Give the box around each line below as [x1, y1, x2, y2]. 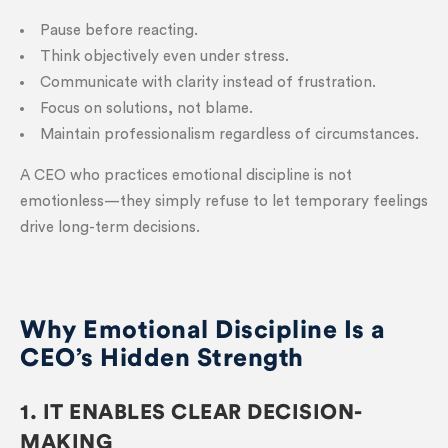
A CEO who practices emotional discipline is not [20, 168, 352, 183]
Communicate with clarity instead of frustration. [40, 75, 376, 90]
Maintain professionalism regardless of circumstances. [40, 127, 419, 142]
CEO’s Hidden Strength [20, 346, 304, 371]
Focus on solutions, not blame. [40, 101, 253, 116]
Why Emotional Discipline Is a [20, 318, 386, 343]
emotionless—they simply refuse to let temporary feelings [20, 194, 428, 209]
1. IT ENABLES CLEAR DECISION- [20, 402, 363, 423]
